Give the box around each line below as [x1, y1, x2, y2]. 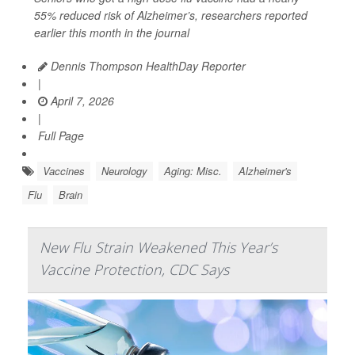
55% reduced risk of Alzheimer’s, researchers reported [34, 7, 307, 24]
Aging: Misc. [164, 163, 222, 179]
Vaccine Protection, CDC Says [40, 260, 229, 280]
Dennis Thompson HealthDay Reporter [48, 58, 246, 74]
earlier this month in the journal [34, 25, 189, 41]
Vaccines [43, 163, 85, 179]
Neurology [101, 163, 147, 179]
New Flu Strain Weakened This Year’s [40, 238, 277, 258]
